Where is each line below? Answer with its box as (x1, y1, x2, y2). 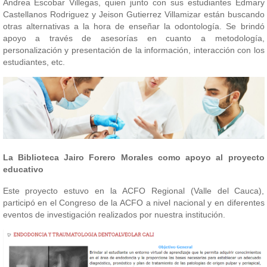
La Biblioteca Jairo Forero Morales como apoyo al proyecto (2, 152, 265, 162)
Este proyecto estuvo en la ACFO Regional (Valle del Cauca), (2, 185, 265, 195)
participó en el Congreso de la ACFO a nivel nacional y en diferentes (2, 197, 265, 207)
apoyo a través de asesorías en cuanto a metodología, (2, 33, 265, 44)
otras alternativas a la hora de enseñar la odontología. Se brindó (2, 21, 265, 32)
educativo (2, 164, 44, 174)
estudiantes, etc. (2, 57, 65, 67)
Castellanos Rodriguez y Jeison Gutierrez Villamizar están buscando (2, 10, 265, 20)
